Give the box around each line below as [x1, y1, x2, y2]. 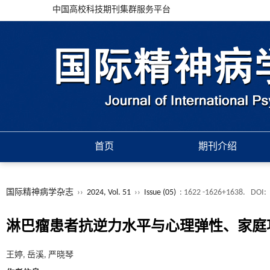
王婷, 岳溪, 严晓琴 [6, 251, 74, 260]
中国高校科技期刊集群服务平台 [52, 5, 171, 14]
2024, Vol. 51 [87, 188, 133, 197]
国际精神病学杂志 [6, 188, 74, 197]
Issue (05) [144, 188, 176, 197]
